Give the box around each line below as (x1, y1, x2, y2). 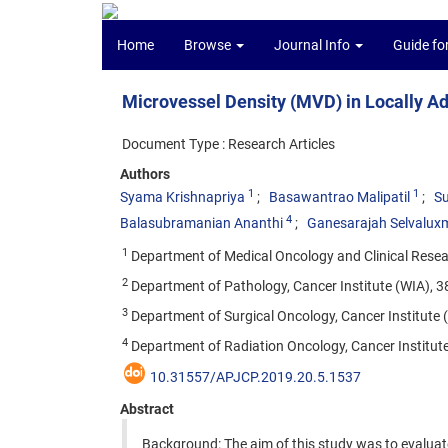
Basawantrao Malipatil (269, 189, 410, 205)
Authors (120, 166, 170, 182)
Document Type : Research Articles (122, 136, 335, 152)
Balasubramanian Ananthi (120, 215, 283, 231)
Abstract (120, 401, 174, 417)
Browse (184, 37, 234, 53)
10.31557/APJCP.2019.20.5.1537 (150, 369, 361, 385)
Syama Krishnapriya (120, 189, 245, 205)
